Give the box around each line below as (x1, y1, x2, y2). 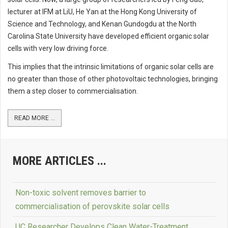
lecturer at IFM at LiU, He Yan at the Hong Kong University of (8, 8, 197, 16)
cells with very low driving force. (8, 44, 108, 53)
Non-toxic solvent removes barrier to (15, 188, 146, 198)
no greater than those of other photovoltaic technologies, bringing (8, 75, 218, 83)
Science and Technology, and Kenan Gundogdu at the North (8, 20, 196, 28)
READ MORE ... (14, 115, 55, 122)
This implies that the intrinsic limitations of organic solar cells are (8, 63, 214, 71)
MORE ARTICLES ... (13, 154, 106, 168)
